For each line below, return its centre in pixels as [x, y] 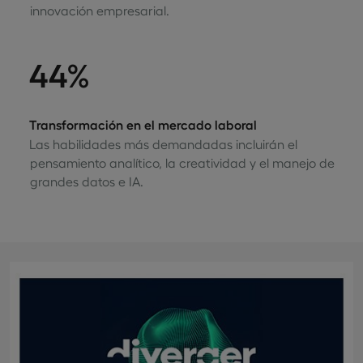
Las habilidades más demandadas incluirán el [164, 143]
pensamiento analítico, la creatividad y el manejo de [182, 162]
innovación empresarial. [99, 10]
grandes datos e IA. [86, 181]
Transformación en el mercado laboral [143, 124]
